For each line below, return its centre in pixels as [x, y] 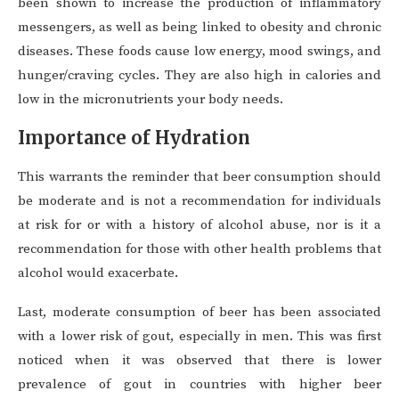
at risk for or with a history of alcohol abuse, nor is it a [199, 225]
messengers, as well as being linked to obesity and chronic [199, 28]
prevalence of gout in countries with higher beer [199, 385]
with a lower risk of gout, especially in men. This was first [199, 337]
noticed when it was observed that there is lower [199, 361]
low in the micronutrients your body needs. [151, 100]
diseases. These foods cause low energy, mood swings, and [199, 52]
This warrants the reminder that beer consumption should [199, 177]
